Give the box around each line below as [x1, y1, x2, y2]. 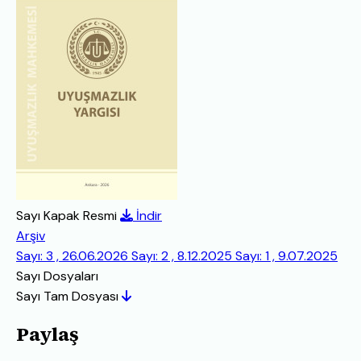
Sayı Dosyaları [16, 267, 98, 284]
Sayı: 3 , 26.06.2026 [16, 247, 131, 264]
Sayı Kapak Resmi [16, 206, 117, 224]
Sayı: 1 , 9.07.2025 [235, 247, 338, 264]
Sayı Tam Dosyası [16, 287, 122, 305]
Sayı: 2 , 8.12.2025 [131, 247, 235, 264]
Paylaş [16, 321, 79, 348]
